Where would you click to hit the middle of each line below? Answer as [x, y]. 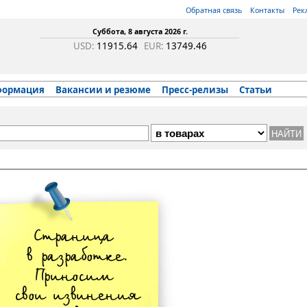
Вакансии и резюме [103, 90]
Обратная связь [214, 10]
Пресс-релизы [195, 90]
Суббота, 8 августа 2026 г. [140, 32]
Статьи [256, 90]
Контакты [267, 10]
